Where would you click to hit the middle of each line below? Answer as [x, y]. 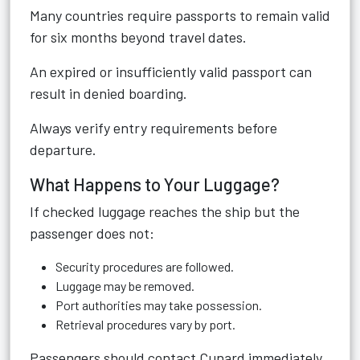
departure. [63, 149]
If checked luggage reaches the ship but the [165, 211]
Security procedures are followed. [145, 266]
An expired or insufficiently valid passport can [171, 72]
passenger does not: [92, 233]
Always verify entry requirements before [153, 128]
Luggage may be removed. [125, 286]
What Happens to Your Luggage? [155, 184]
